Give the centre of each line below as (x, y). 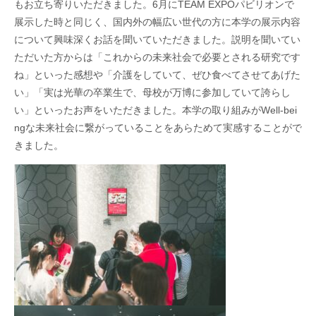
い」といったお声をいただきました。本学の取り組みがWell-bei (156, 110)
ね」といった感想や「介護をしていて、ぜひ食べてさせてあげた (157, 74)
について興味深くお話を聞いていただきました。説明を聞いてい (157, 39)
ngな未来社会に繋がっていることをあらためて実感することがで (158, 127)
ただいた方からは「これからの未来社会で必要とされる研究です (157, 57)
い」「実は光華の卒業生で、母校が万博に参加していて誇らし (152, 92)
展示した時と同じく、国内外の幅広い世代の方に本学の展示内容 (157, 22)
